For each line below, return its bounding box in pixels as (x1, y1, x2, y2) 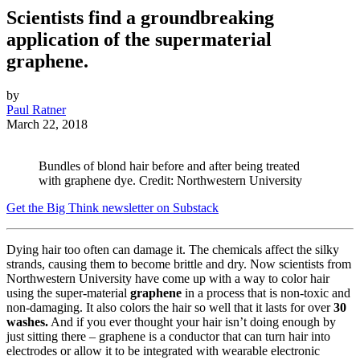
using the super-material (6, 286, 130, 301)
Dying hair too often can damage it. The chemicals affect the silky (6, 243, 339, 257)
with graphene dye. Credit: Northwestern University (39, 174, 302, 188)
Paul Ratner (6, 103, 66, 117)
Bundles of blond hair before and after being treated (39, 159, 300, 174)
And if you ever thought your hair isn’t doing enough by (48, 315, 336, 329)
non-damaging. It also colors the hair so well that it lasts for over (6, 301, 333, 315)
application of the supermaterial (6, 29, 272, 51)
